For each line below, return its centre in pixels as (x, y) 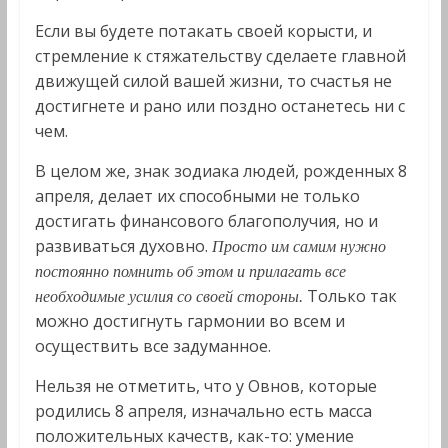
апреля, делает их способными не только (197, 196)
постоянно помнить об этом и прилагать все (190, 271)
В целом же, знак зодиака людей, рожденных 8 (220, 171)
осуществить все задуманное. (152, 346)
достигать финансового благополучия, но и (206, 221)
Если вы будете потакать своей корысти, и (203, 31)
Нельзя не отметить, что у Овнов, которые (205, 386)
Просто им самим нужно (298, 246)
